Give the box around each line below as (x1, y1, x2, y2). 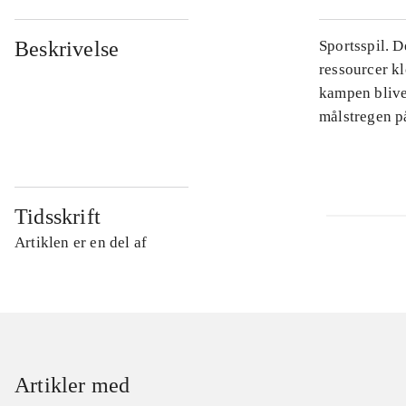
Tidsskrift (14, 205, 101, 229)
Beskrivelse (14, 37, 120, 62)
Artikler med (14, 373, 130, 398)
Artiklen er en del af (14, 234, 148, 252)
